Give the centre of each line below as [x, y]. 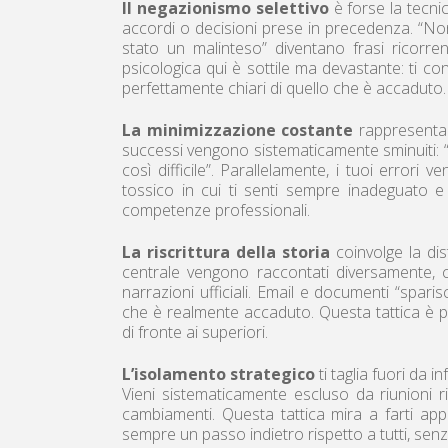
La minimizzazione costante [237, 129]
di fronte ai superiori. [195, 331]
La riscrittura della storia [226, 251]
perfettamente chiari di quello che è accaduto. [284, 87]
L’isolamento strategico [219, 373]
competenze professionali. [216, 209]
